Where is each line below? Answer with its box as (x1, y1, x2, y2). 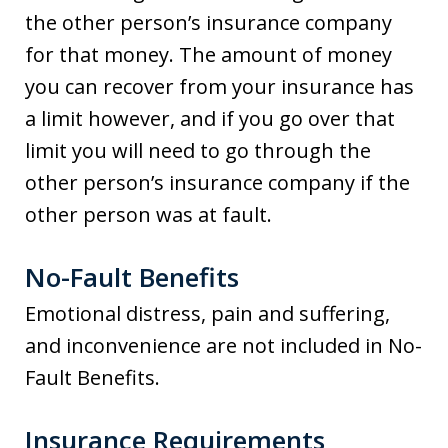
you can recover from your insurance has (25, 73, 414, 101)
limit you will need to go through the (25, 137, 371, 165)
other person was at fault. (25, 201, 272, 229)
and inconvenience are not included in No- (25, 332, 422, 360)
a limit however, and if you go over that (25, 105, 395, 133)
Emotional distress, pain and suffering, (25, 300, 390, 328)
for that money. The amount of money (25, 41, 392, 69)
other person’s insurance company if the (25, 169, 410, 197)
